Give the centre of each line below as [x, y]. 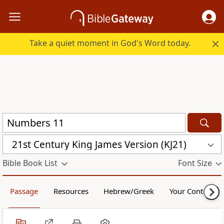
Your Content [191, 191]
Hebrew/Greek [129, 191]
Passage [24, 191]
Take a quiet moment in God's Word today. [110, 43]
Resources [71, 191]
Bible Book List [30, 163]
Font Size [195, 163]
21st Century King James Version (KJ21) [99, 144]
